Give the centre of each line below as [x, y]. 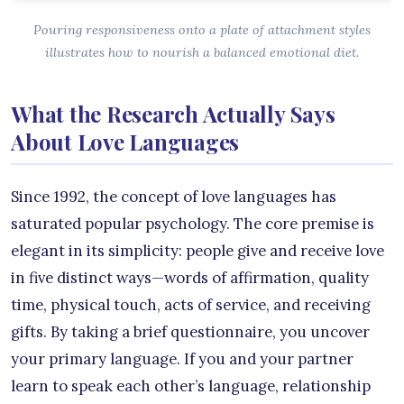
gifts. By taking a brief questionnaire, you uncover [190, 332]
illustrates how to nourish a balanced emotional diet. [202, 53]
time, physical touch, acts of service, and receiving [191, 305]
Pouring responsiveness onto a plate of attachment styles [202, 30]
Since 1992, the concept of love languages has [174, 197]
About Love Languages [125, 142]
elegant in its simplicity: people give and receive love [197, 251]
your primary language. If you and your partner [182, 359]
